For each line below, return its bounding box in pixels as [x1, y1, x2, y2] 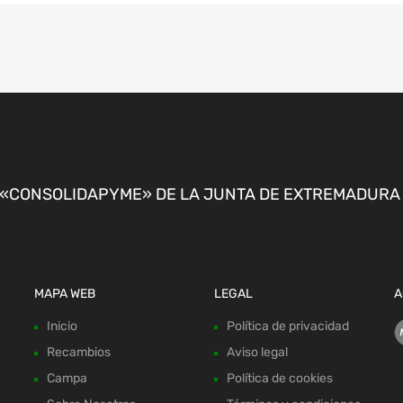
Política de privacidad [226, 318, 349, 335]
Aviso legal [226, 345, 288, 361]
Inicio [47, 318, 78, 335]
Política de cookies [226, 371, 333, 387]
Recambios [47, 345, 112, 361]
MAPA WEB [34, 286, 96, 302]
